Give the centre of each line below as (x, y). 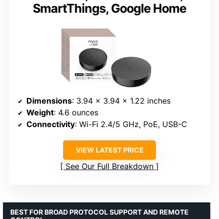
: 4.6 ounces (76, 112)
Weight (40, 112)
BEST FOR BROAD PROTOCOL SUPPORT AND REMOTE (99, 212)
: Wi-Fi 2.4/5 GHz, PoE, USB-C (131, 124)
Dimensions (49, 100)
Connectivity (51, 124)
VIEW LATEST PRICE (109, 150)
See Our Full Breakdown (109, 166)
